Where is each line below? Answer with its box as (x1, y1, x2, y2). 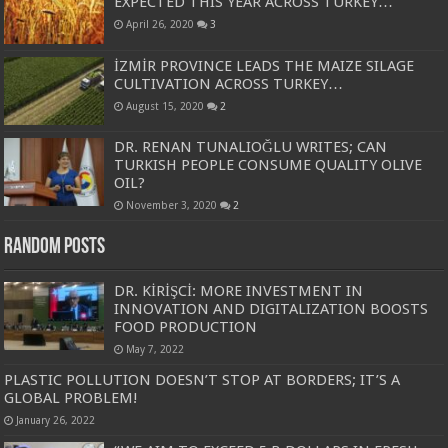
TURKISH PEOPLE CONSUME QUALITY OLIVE (114, 155, 423, 174)
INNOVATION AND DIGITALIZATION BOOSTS (114, 299, 429, 318)
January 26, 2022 (16, 413, 96, 426)
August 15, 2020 (126, 99, 205, 112)
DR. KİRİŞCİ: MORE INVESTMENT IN (114, 281, 364, 300)
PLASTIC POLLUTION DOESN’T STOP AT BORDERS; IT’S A (4, 370, 401, 389)
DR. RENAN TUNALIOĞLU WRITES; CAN (114, 137, 388, 156)
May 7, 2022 (126, 342, 185, 355)
